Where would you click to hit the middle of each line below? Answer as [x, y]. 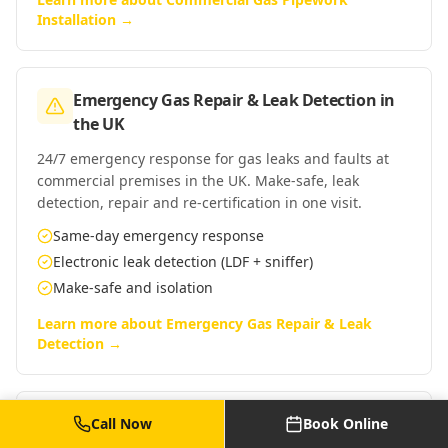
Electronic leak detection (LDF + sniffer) [183, 261]
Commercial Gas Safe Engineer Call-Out [222, 424]
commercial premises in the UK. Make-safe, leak [198, 180]
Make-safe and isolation [133, 287]
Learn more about [101, 323]
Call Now [121, 423]
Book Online [345, 423]
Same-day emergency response [158, 235]
